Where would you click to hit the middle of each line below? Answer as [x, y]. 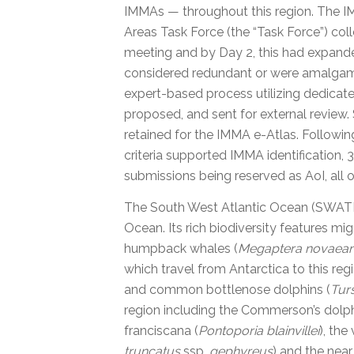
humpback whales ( [181, 248]
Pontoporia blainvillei [259, 330]
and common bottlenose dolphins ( [227, 289]
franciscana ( [161, 330]
